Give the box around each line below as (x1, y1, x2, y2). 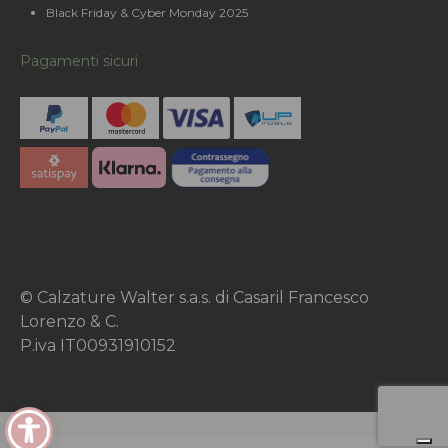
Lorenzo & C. (20, 312, 119, 332)
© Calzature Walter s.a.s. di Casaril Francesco (20, 288, 369, 308)
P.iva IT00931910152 (20, 336, 176, 356)
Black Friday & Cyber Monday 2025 (46, 5, 248, 20)
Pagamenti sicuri (20, 52, 138, 70)
